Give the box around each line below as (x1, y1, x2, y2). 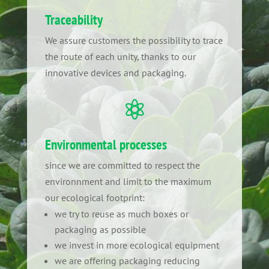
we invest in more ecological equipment (54, 239, 219, 251)
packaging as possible (54, 223, 146, 235)
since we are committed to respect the (44, 159, 200, 171)
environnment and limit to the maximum (44, 175, 211, 187)
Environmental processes (44, 136, 167, 153)
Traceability (44, 11, 103, 28)
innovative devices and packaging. (44, 67, 186, 79)
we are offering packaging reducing (54, 255, 200, 267)
